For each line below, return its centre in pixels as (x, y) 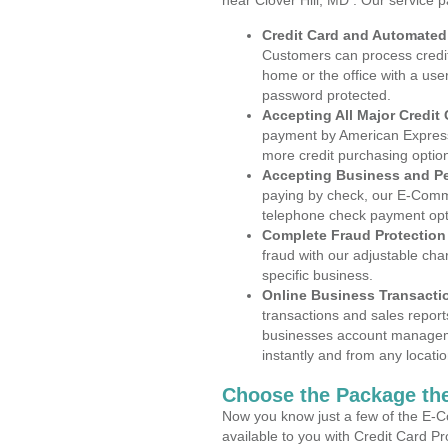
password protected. (326, 95)
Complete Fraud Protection (354, 235)
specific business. (317, 275)
